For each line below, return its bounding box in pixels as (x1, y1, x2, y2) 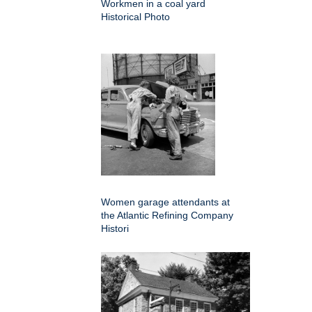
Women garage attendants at (101, 196, 230, 208)
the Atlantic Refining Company (101, 210, 233, 221)
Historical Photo (101, 11, 170, 23)
